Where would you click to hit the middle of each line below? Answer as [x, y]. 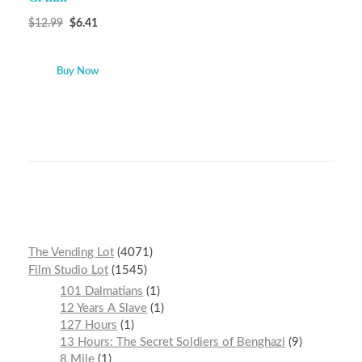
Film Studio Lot [68, 270]
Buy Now [78, 71]
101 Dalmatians [102, 292]
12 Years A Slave [104, 309]
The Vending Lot [71, 252]
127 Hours [89, 326]
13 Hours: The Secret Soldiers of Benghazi [173, 343]
